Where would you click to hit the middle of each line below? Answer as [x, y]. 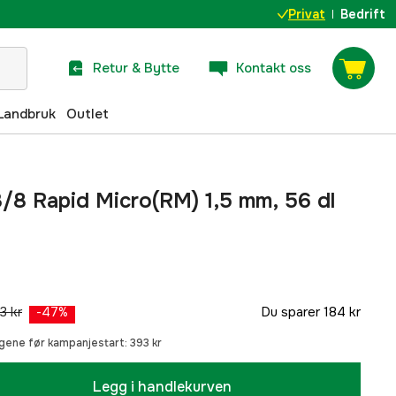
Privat [307, 14]
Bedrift [363, 14]
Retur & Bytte [136, 68]
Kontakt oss [274, 68]
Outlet [88, 114]
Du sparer [290, 312]
